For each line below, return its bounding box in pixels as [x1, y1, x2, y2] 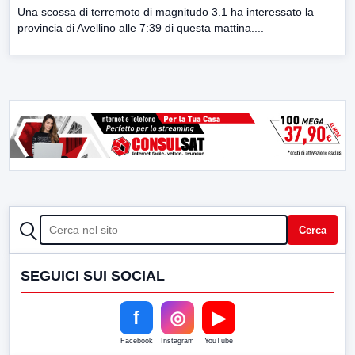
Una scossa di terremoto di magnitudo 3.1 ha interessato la [17, 6, 314, 19]
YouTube [204, 337, 233, 345]
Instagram [161, 337, 194, 345]
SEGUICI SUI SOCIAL [21, 268, 165, 284]
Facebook [120, 337, 153, 345]
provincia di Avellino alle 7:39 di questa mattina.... [17, 21, 264, 35]
